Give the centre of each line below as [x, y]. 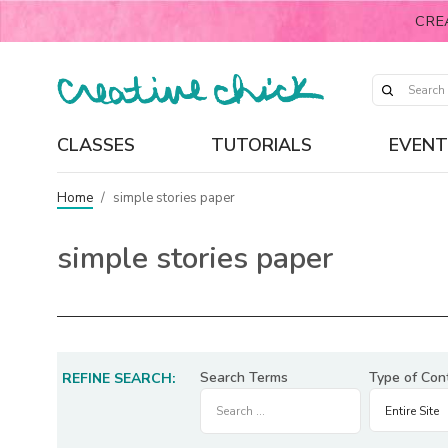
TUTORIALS [262, 144]
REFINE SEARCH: [119, 378]
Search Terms [244, 377]
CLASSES [96, 144]
